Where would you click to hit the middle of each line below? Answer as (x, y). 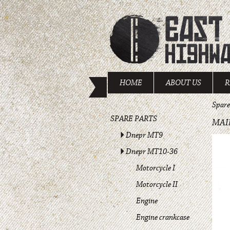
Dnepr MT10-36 (152, 151)
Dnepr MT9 (144, 135)
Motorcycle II (157, 184)
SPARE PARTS (134, 119)
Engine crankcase (163, 217)
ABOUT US (184, 83)
